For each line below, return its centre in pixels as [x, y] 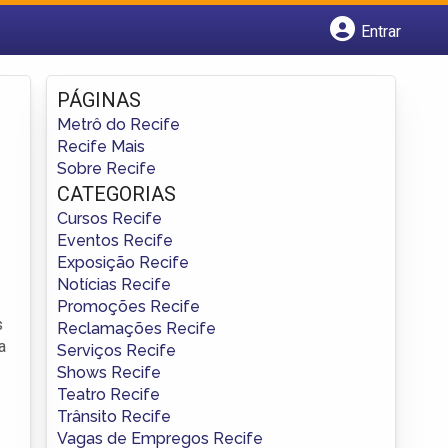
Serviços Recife [116, 350]
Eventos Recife [115, 240]
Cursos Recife [109, 218]
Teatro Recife [108, 394]
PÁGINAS [99, 99]
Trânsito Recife [114, 416]
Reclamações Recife [136, 328]
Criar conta [113, 109]
